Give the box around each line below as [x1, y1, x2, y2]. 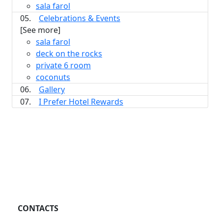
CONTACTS [18, 203, 58, 214]
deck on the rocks [36, 48, 102, 59]
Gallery [39, 84, 65, 95]
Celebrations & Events [39, 13, 120, 24]
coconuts [36, 72, 70, 82]
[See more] [20, 25, 60, 35]
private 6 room [36, 60, 91, 71]
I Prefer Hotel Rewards [39, 96, 123, 107]
